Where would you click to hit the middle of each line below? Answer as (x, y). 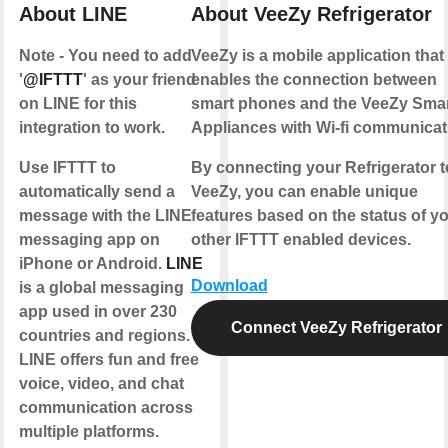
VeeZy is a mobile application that (317, 56)
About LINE (73, 14)
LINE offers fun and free (109, 360)
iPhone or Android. (92, 264)
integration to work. (92, 128)
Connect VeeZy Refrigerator (336, 328)
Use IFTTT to (67, 168)
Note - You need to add (105, 56)
